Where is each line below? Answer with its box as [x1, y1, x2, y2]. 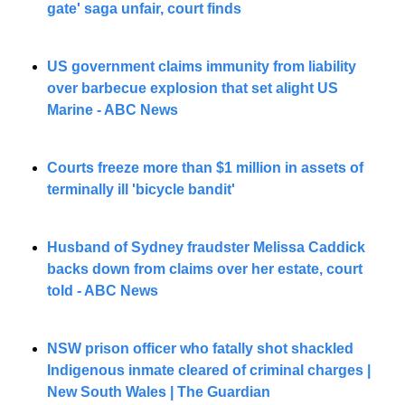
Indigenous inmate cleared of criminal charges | [47, 363, 371, 379]
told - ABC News [47, 283, 158, 299]
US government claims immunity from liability [47, 59, 356, 75]
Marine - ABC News [47, 102, 178, 118]
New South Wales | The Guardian [47, 384, 270, 400]
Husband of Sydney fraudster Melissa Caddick [47, 240, 365, 256]
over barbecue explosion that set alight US [47, 80, 338, 97]
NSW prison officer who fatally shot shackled [47, 341, 353, 357]
